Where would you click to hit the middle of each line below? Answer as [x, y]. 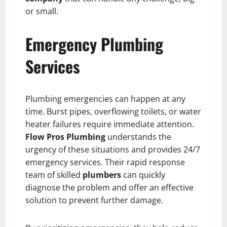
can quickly [143, 175]
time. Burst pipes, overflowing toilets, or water [113, 112]
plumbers [102, 175]
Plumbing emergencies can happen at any [105, 99]
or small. [42, 11]
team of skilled [54, 175]
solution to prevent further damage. [94, 200]
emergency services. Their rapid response [105, 162]
